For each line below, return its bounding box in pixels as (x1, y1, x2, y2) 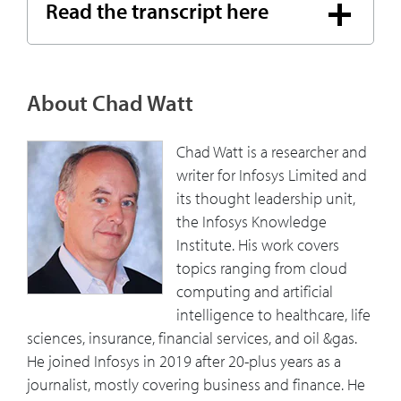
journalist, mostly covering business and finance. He (27, 374, 365, 396)
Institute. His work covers (176, 235, 339, 256)
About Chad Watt (27, 89, 193, 117)
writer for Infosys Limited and (176, 165, 367, 186)
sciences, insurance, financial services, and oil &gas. (27, 328, 357, 349)
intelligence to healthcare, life (176, 304, 371, 326)
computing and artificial (176, 281, 333, 303)
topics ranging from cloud (176, 258, 347, 279)
